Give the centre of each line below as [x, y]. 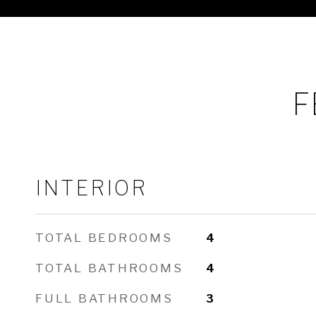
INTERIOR [91, 188]
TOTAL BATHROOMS [109, 268]
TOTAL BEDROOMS [104, 238]
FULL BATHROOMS [104, 298]
